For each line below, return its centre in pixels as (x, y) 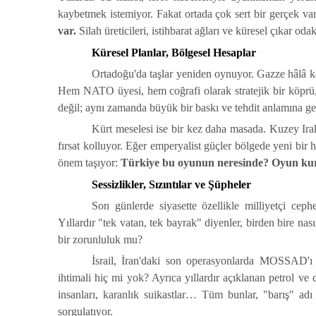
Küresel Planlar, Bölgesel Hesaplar (174, 52)
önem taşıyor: (89, 163)
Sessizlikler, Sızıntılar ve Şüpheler (171, 184)
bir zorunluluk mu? (100, 239)
